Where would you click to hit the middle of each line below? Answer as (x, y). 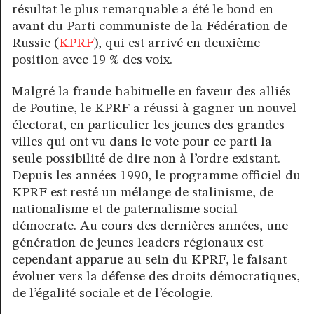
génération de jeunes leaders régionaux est (137, 244)
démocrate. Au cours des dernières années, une (150, 227)
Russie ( (35, 44)
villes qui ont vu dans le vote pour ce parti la (142, 143)
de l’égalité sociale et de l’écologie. (112, 294)
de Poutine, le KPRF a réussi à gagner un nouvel (154, 109)
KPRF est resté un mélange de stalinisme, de (143, 193)
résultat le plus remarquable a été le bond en (143, 10)
